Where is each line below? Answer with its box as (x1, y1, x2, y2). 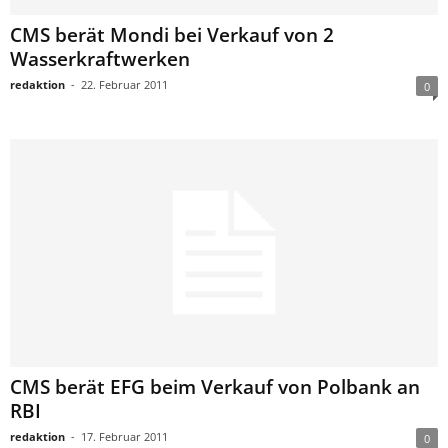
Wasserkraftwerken (10, 45, 190, 72)
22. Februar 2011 (81, 76, 168, 92)
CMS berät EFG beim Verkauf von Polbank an (10, 373, 420, 400)
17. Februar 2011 (81, 428, 168, 444)
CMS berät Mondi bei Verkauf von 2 (10, 21, 334, 48)
